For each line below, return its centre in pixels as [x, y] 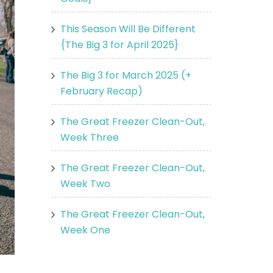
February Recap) [101, 91]
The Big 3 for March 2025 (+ [126, 75]
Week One [85, 230]
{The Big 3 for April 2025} [119, 44]
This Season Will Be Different [128, 29]
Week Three [89, 137]
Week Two [85, 183]
